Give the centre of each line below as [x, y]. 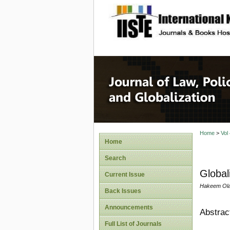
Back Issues [123, 191]
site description [193, 16]
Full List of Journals [133, 224]
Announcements [129, 207]
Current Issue [125, 175]
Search [115, 158]
